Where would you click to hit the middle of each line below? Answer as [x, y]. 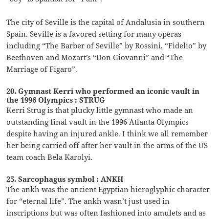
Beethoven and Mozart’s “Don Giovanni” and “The [95, 57]
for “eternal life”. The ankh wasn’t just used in [88, 201]
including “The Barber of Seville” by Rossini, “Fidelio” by [107, 45]
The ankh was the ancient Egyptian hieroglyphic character [108, 189]
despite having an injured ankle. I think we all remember [107, 133]
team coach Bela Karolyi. [50, 157]
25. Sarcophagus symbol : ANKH [65, 179]
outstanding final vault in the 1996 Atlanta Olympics [98, 121]
